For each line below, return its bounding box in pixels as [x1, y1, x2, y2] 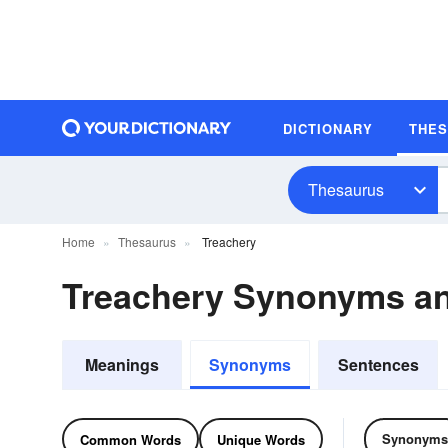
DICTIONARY [283, 118, 373, 138]
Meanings [85, 353, 159, 376]
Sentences [337, 353, 419, 376]
